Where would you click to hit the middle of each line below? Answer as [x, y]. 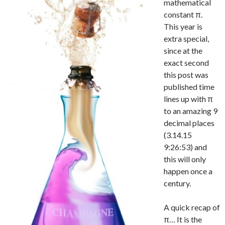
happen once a [188, 171]
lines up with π [188, 98]
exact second [186, 62]
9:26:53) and [185, 147]
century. [177, 183]
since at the [183, 50]
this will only [185, 159]
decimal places [189, 123]
